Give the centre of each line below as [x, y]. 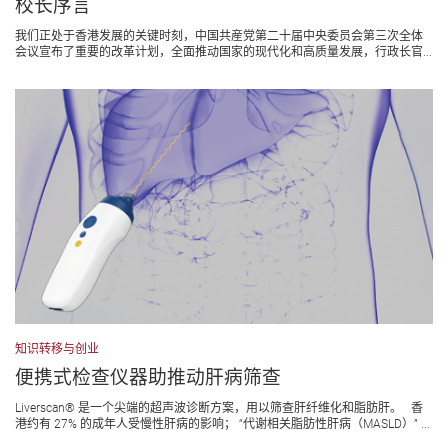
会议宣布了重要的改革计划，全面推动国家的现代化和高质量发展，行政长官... [223, 51]
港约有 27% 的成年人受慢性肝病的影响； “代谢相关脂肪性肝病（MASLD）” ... [222, 424]
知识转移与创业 [57, 349]
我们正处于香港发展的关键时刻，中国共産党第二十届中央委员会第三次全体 [219, 35]
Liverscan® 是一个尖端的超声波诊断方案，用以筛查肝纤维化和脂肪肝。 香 [219, 408]
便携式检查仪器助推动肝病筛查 [148, 378]
